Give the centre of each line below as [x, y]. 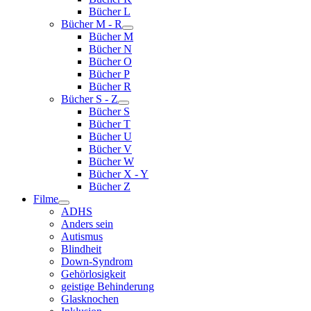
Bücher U [110, 136]
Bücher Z [110, 186]
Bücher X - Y [119, 174]
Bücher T [110, 124]
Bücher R [110, 86]
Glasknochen [90, 299]
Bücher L [110, 11]
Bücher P [109, 74]
